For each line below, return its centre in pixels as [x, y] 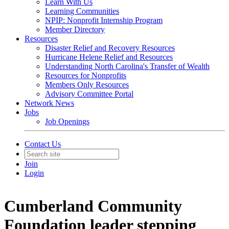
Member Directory [75, 29]
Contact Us [43, 144]
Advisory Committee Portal [89, 94]
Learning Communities [82, 11]
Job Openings [67, 121]
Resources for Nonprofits [86, 75]
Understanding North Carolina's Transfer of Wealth [127, 66]
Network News [49, 103]
